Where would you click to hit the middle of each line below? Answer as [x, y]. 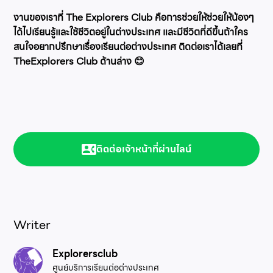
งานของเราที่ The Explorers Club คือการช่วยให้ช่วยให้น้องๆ [134, 17]
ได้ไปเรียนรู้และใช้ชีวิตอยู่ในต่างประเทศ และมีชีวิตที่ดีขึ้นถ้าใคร [131, 32]
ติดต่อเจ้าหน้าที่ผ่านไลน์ [144, 149]
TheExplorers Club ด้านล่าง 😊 [79, 61]
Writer [32, 225]
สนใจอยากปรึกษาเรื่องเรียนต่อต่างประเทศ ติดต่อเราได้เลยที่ [128, 46]
